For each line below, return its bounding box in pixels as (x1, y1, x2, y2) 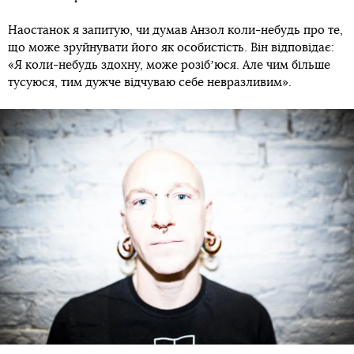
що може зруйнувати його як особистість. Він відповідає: (8, 41, 334, 54)
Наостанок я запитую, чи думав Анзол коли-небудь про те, (8, 24, 343, 36)
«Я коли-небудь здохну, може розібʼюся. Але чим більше (8, 58, 330, 71)
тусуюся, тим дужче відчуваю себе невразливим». (8, 76, 292, 88)
